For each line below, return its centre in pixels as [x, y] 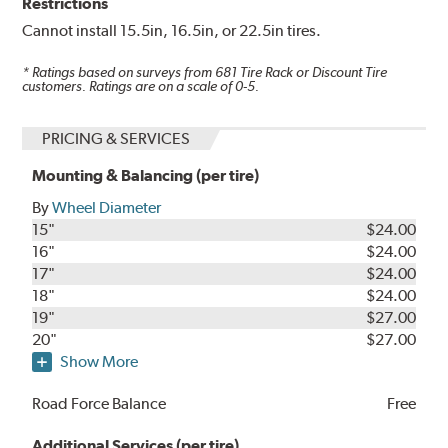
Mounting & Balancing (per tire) [146, 176]
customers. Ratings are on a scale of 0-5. [141, 86]
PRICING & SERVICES [116, 139]
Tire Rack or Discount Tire [312, 72]
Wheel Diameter [107, 208]
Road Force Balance [99, 404]
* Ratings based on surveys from [119, 72]
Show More [99, 362]
